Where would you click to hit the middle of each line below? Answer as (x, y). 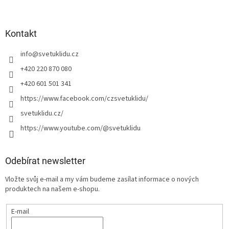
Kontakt (21, 34)
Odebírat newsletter (45, 161)
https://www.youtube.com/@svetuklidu (81, 129)
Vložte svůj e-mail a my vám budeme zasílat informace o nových (102, 180)
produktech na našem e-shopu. (52, 189)
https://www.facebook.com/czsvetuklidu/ (84, 99)
